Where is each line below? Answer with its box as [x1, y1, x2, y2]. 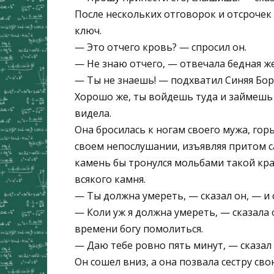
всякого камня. [75, 172, 146, 187]
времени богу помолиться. [75, 222, 203, 236]
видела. [75, 106, 111, 120]
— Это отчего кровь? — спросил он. [75, 40, 246, 54]
